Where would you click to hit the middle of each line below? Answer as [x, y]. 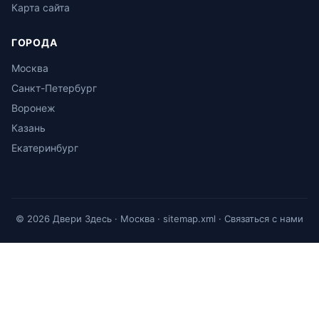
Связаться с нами [264, 219]
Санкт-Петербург [54, 88]
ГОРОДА [35, 42]
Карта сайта [41, 7]
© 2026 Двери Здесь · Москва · [89, 219]
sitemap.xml [189, 219]
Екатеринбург [45, 148]
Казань [28, 128]
